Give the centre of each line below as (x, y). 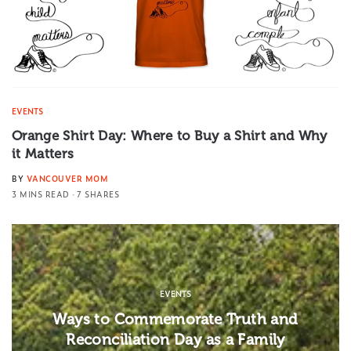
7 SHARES (98, 194)
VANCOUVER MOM (67, 179)
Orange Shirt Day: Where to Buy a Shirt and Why (170, 136)
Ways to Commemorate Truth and (175, 319)
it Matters (43, 154)
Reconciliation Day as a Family (175, 339)
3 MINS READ (41, 194)
